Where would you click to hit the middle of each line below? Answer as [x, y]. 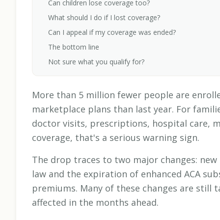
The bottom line [74, 47]
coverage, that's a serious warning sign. [116, 138]
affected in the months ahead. [95, 203]
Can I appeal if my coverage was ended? [112, 32]
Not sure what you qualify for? [96, 62]
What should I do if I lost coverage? [104, 18]
